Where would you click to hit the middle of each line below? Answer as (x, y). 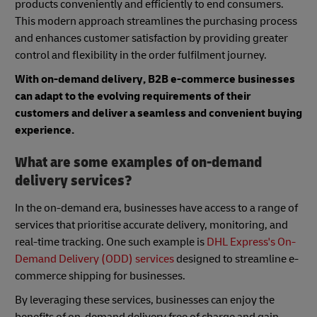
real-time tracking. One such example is (111, 242)
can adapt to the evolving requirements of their (133, 97)
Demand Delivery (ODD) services (94, 259)
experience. (45, 131)
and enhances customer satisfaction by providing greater (151, 39)
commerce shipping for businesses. (101, 276)
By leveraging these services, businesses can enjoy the (145, 300)
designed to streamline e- (236, 259)
